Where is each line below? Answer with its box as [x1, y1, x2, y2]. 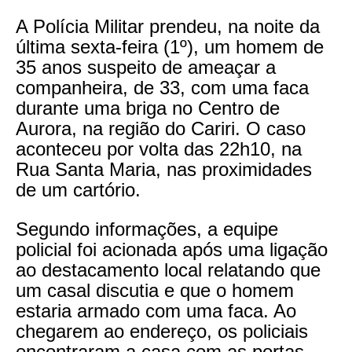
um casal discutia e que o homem [16, 279, 294, 301]
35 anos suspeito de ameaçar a [16, 56, 276, 78]
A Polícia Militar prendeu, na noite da [16, 15, 320, 37]
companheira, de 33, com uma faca [16, 76, 309, 98]
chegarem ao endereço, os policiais [16, 320, 308, 342]
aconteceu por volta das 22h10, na [16, 137, 302, 159]
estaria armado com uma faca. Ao [16, 299, 296, 321]
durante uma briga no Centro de [16, 97, 280, 119]
